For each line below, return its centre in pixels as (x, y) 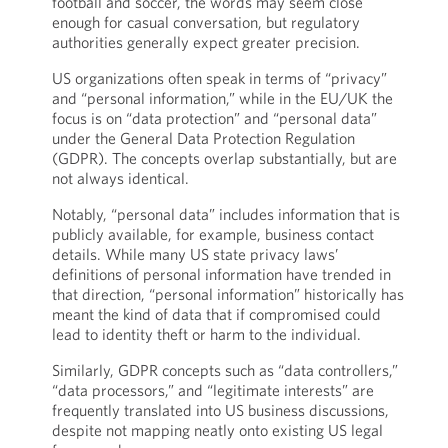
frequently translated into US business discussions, (220, 410)
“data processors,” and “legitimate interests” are (212, 390)
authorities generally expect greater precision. (205, 42)
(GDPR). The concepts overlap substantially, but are (224, 158)
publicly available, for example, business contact (212, 234)
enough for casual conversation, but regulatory (205, 22)
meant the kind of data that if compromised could (216, 314)
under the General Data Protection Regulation (203, 138)
